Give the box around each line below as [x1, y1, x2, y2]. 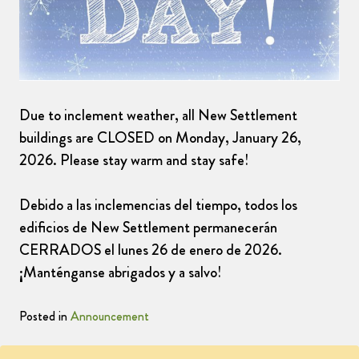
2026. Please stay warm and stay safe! [19, 148, 248, 171]
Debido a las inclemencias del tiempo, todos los [19, 194, 297, 216]
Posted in [19, 307, 71, 326]
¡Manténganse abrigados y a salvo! [19, 261, 221, 284]
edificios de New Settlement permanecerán [19, 216, 277, 239]
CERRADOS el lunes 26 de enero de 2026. [19, 239, 282, 261]
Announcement [71, 307, 149, 326]
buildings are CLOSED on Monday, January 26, [19, 126, 301, 148]
